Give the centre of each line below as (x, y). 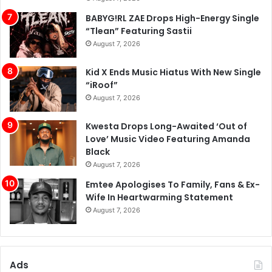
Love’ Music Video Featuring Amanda (168, 139)
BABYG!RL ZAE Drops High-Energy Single (172, 19)
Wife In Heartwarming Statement (159, 198)
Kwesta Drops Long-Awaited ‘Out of (166, 127)
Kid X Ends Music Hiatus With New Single (173, 73)
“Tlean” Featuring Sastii (139, 31)
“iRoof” (102, 85)
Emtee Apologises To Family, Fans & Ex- (173, 185)
